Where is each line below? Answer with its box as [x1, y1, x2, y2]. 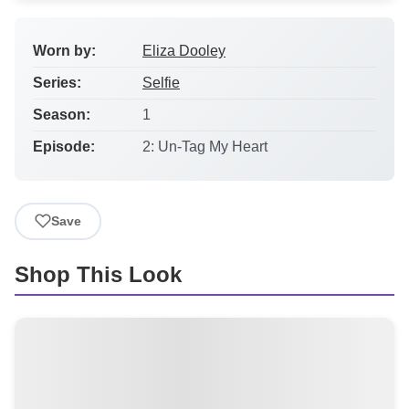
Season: [33, 106, 90, 122]
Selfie [142, 74, 180, 90]
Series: [33, 74, 81, 90]
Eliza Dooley [142, 42, 225, 58]
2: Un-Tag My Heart [142, 138, 267, 154]
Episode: [33, 138, 95, 154]
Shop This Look [15, 261, 182, 287]
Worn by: [33, 42, 96, 58]
